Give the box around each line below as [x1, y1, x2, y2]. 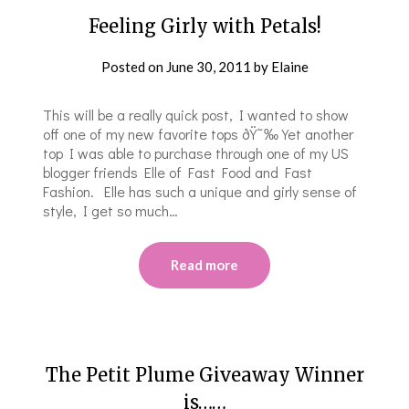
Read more [171, 256, 238, 273]
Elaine [270, 58, 309, 75]
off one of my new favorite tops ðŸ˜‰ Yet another [43, 123, 354, 143]
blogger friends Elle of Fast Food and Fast [43, 162, 313, 182]
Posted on [100, 58, 166, 75]
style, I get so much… [43, 200, 179, 220]
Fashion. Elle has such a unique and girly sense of [43, 181, 358, 201]
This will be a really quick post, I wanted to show [43, 104, 350, 124]
